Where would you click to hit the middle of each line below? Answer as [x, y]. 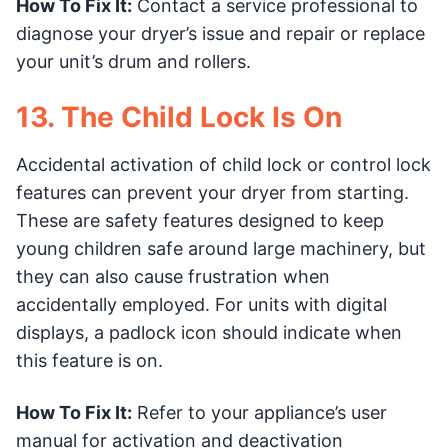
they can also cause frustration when [173, 276]
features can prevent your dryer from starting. [212, 192]
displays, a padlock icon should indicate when [209, 332]
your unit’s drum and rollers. [133, 61]
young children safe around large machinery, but [221, 248]
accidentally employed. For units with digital [201, 304]
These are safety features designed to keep [200, 220]
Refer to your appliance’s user [259, 412]
